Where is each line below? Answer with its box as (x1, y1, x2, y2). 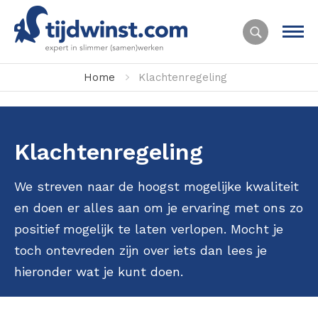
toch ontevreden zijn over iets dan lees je (14, 243, 267, 258)
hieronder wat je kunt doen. (14, 264, 183, 279)
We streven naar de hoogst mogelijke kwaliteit (14, 179, 299, 194)
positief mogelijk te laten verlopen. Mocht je (14, 221, 283, 236)
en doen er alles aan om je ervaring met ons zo (14, 200, 303, 215)
